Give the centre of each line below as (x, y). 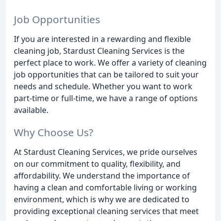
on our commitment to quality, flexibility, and (97, 164)
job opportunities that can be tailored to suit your (106, 75)
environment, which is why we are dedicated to (102, 199)
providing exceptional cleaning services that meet (106, 211)
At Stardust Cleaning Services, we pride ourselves (106, 152)
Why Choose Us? (54, 132)
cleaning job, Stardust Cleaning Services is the (99, 51)
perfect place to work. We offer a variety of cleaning (110, 63)
